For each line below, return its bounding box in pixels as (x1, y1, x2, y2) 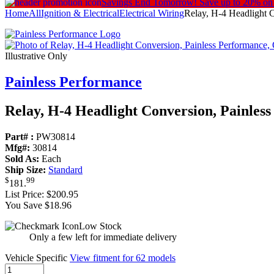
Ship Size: (5, 165, 46, 176)
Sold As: (5, 154, 39, 165)
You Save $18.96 (5, 200, 72, 211)
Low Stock (79, 221, 122, 232)
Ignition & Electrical (41, 8, 119, 19)
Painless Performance (5, 74, 142, 91)
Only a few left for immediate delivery (29, 232, 177, 243)
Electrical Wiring (119, 8, 184, 19)
